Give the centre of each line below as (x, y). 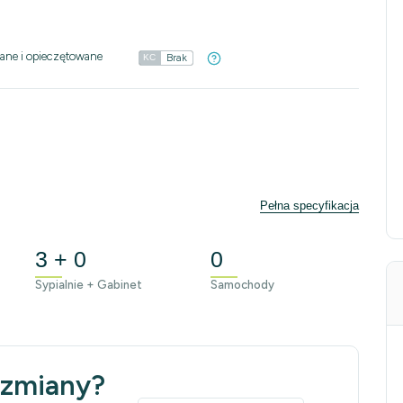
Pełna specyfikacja (309, 206)
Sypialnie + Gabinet (89, 285)
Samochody (242, 285)
